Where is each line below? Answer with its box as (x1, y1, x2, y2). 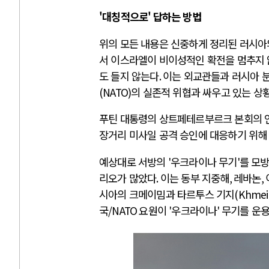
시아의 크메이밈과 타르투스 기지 (99, 186, 235, 202)
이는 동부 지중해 (160, 170, 229, 186)
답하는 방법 (153, 9, 201, 25)
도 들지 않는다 (99, 68, 159, 83)
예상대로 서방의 (99, 154, 168, 169)
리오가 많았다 (99, 170, 157, 186)
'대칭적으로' (99, 9, 151, 25)
